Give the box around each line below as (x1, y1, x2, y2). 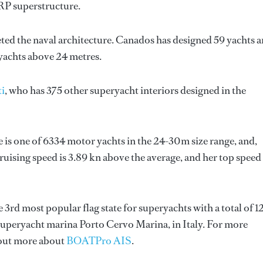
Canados (116, 33, 154, 47)
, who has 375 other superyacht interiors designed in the (5, 83, 246, 97)
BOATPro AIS (66, 234, 131, 248)
